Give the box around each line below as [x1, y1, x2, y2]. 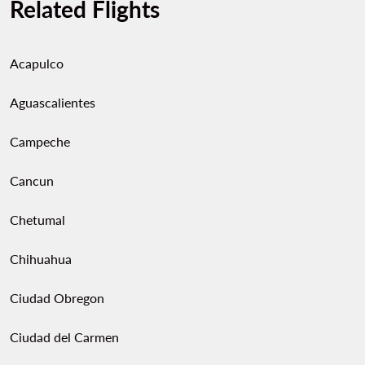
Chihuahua [10, 251, 72, 266]
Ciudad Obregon [10, 290, 104, 306]
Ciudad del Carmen [10, 329, 119, 345]
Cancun [10, 173, 54, 188]
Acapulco [10, 55, 64, 71]
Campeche [10, 134, 70, 149]
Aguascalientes [10, 95, 95, 110]
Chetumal [10, 212, 65, 227]
